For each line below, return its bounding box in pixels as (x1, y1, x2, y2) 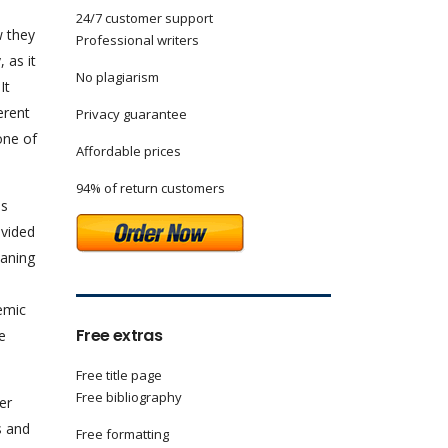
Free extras (76, 324, 162, 347)
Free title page (76, 366, 162, 384)
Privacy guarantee (76, 105, 187, 123)
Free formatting (76, 425, 169, 443)
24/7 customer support (76, 9, 213, 27)
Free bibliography (76, 388, 182, 406)
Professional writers (76, 31, 199, 49)
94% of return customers (76, 179, 225, 197)
